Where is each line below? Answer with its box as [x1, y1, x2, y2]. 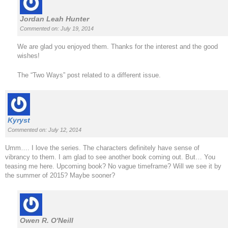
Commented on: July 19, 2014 [20, 25, 94, 32]
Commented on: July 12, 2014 [8, 127, 81, 133]
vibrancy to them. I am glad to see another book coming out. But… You [5, 153, 215, 161]
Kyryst [8, 116, 30, 125]
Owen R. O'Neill [20, 216, 73, 225]
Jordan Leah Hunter [20, 15, 89, 23]
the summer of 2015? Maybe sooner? [5, 172, 115, 180]
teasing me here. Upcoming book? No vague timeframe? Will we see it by [5, 162, 221, 170]
